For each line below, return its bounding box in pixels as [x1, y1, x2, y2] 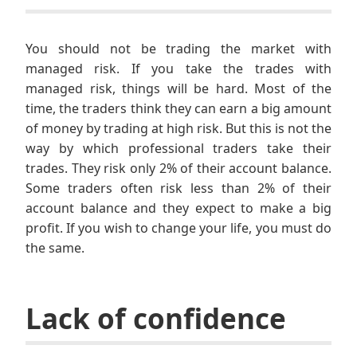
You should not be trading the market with [25, 40, 331, 58]
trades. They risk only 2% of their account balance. [25, 159, 331, 178]
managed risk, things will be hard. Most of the [25, 80, 331, 98]
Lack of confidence [25, 300, 286, 338]
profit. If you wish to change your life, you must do [25, 219, 331, 237]
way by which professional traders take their [25, 139, 331, 158]
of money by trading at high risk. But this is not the [25, 120, 331, 138]
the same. [25, 239, 84, 257]
